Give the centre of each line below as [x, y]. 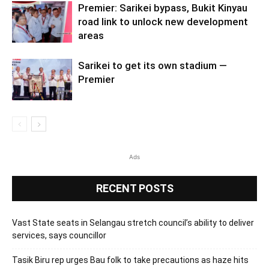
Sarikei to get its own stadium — [153, 65]
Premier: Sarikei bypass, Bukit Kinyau [163, 8]
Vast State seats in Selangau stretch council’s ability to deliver [133, 222]
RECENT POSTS [134, 188]
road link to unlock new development [163, 21]
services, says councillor [59, 235]
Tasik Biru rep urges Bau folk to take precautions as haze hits [130, 260]
